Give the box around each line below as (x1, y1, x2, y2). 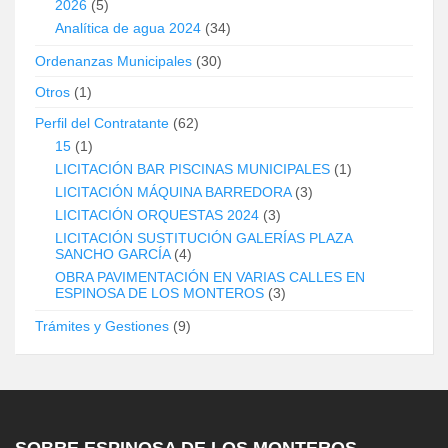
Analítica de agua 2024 (55, 19, 201, 36)
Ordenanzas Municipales (35, 52, 192, 69)
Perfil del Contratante (35, 114, 169, 131)
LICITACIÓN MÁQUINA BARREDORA (55, 183, 291, 200)
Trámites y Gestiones (35, 317, 169, 334)
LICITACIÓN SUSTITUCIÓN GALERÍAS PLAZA (55, 229, 352, 246)
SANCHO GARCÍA (55, 245, 170, 262)
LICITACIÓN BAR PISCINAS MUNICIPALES (55, 160, 330, 177)
